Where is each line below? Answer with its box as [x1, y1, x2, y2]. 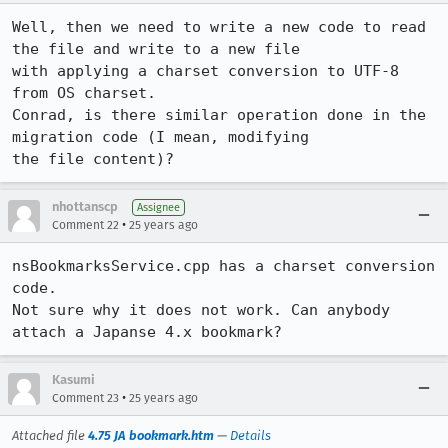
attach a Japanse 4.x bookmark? [12, 323, 282, 341]
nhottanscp [52, 199, 118, 214]
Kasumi [52, 372, 95, 387]
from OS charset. [12, 84, 156, 102]
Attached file [12, 428, 88, 443]
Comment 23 [52, 391, 119, 405]
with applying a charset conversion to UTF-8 [12, 62, 399, 80]
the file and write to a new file [12, 40, 300, 58]
